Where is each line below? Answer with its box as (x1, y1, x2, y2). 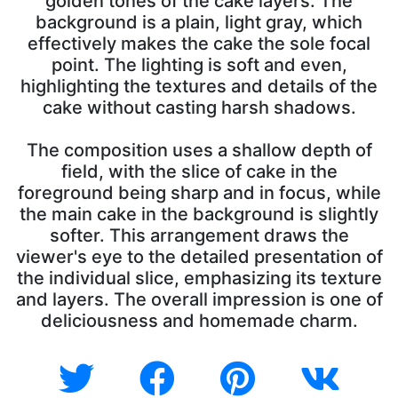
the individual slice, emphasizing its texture (16, 267, 382, 289)
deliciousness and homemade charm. (40, 310, 358, 331)
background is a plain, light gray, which (36, 12, 362, 33)
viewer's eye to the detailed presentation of (15, 246, 383, 267)
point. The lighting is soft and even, (51, 54, 347, 76)
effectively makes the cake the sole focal (28, 33, 370, 54)
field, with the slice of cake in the (60, 161, 338, 182)
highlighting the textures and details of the (20, 76, 378, 97)
